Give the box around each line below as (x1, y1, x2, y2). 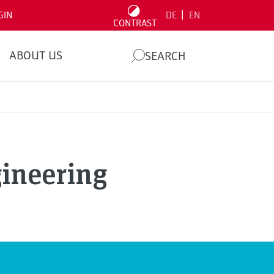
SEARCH (145, 48, 186, 64)
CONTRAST (113, 17, 157, 29)
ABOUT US (9, 48, 62, 63)
